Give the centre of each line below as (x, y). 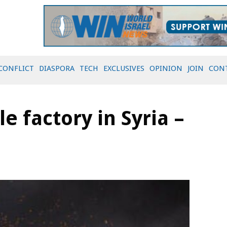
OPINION (166, 68)
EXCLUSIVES (124, 68)
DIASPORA (57, 68)
